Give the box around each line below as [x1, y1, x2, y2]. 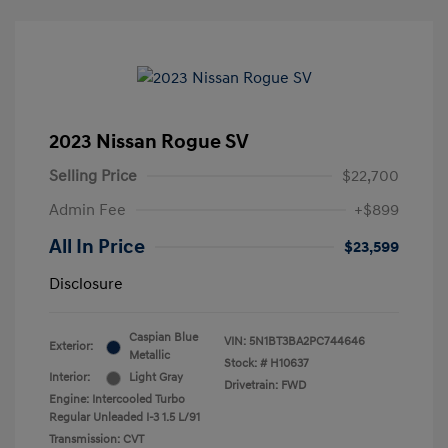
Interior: [49, 370, 90, 386]
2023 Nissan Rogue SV [49, 130, 249, 155]
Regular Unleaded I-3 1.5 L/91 [49, 410, 200, 426]
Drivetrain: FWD [224, 378, 306, 394]
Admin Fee [49, 200, 126, 221]
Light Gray [129, 370, 183, 386]
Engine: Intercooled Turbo [49, 392, 185, 408]
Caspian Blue [129, 330, 198, 346]
